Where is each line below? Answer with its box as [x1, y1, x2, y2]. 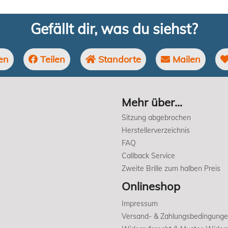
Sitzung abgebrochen [122, 113, 191, 123]
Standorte [95, 53, 141, 66]
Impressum [122, 199, 158, 209]
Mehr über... [122, 95, 182, 110]
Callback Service [122, 151, 175, 161]
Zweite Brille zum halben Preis [122, 164, 220, 174]
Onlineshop [122, 179, 180, 194]
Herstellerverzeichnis [122, 126, 190, 135]
